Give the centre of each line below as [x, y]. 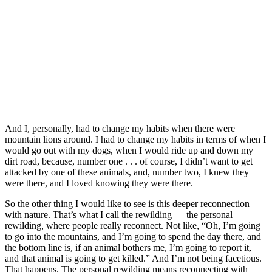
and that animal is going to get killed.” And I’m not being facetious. [133, 258]
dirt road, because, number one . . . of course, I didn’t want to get [129, 161]
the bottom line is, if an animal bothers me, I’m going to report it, [128, 247]
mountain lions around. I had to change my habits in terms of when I [135, 139]
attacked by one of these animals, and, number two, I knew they [127, 172]
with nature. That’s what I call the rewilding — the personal [119, 214]
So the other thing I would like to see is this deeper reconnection [127, 203]
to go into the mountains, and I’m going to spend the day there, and [133, 236]
